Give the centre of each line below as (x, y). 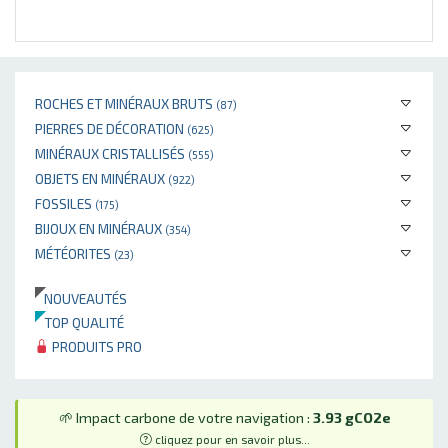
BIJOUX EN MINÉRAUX (100, 228)
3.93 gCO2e (352, 417)
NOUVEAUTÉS (81, 298)
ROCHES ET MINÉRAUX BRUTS (125, 103)
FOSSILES (65, 203)
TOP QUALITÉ (79, 322)
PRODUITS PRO (95, 346)
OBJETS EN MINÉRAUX (101, 178)
